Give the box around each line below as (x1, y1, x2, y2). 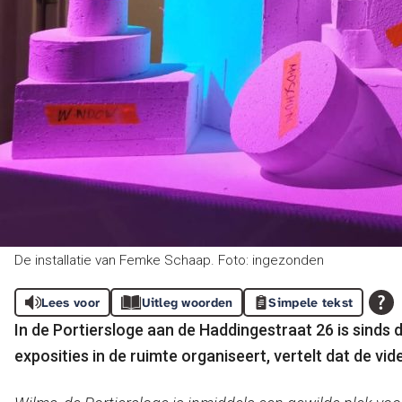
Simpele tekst (268, 294, 354, 310)
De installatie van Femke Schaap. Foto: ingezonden (14, 252, 324, 268)
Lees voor (40, 294, 100, 310)
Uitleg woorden (141, 294, 233, 310)
